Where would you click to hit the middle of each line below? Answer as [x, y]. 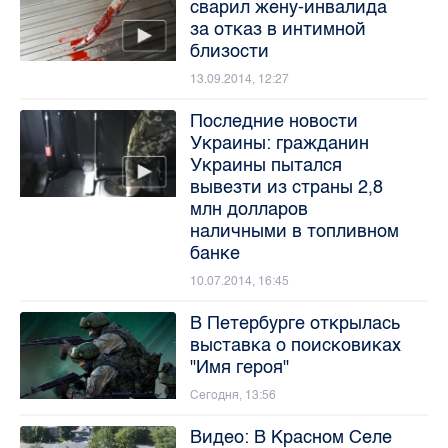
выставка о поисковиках [295, 344]
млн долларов [248, 208]
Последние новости [273, 120]
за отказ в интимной [277, 28]
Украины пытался [265, 164]
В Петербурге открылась [294, 322]
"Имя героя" [239, 366]
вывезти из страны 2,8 [286, 186]
